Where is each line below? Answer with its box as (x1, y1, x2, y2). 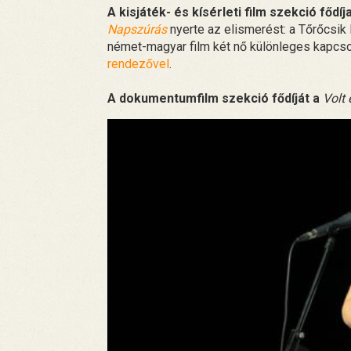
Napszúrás (107, 21, 167, 37)
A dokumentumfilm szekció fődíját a (107, 90, 323, 106)
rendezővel (107, 56, 169, 71)
